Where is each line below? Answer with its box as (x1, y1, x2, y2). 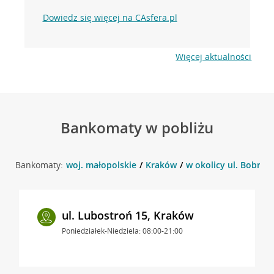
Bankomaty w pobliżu (61, 117, 213, 138)
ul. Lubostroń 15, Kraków (61, 207, 194, 223)
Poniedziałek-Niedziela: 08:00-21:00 (61, 225, 183, 236)
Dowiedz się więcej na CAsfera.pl (42, 11, 177, 23)
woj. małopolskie (65, 158, 136, 171)
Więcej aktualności (176, 50, 252, 62)
